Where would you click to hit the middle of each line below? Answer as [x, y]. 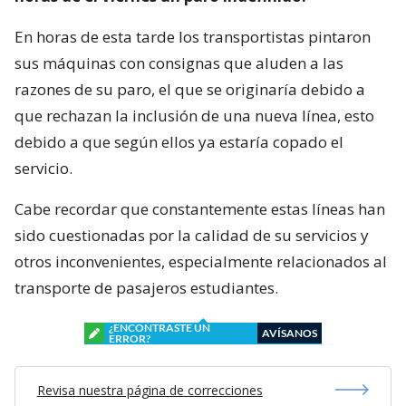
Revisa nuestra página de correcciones [150, 390]
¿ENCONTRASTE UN [159, 327]
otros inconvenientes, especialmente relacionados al [201, 261]
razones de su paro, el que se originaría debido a [190, 89]
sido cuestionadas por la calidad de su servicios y [192, 235]
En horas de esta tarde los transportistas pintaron [193, 36]
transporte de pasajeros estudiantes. [146, 287]
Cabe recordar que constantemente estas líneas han [200, 208]
